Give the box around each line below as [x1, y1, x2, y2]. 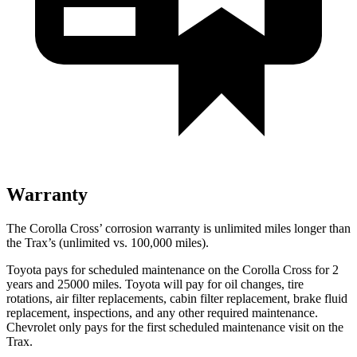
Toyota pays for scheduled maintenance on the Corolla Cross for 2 [6, 262, 339, 277]
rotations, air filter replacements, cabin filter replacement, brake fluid [6, 291, 347, 305]
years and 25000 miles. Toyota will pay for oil [6, 277, 241, 291]
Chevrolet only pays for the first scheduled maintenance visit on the [6, 320, 343, 334]
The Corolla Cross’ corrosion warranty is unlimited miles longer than [6, 221, 351, 235]
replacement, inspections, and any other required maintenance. [6, 305, 318, 320]
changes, [241, 277, 284, 291]
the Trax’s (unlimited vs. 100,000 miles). [6, 235, 209, 249]
